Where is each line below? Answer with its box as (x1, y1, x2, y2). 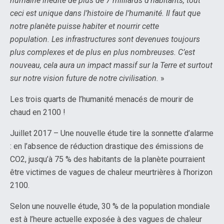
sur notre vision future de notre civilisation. (10, 73, 158, 83)
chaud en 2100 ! (10, 107, 65, 117)
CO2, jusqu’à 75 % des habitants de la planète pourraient (10, 154, 205, 164)
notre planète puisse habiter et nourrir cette (10, 21, 159, 31)
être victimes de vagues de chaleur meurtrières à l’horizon (10, 167, 212, 177)
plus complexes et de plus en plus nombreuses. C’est (10, 47, 195, 57)
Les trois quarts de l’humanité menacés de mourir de (10, 94, 193, 104)
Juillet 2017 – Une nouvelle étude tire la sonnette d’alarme (10, 128, 213, 138)
